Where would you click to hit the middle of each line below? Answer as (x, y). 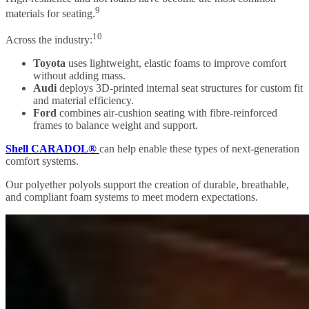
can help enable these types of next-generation (199, 149)
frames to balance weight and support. (116, 126)
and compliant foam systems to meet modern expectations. (132, 197)
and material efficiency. (83, 101)
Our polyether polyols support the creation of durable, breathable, (147, 185)
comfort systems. (42, 161)
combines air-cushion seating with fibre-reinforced (167, 113)
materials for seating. (50, 13)
